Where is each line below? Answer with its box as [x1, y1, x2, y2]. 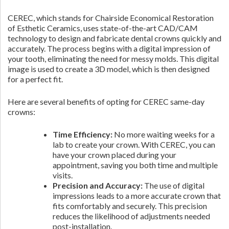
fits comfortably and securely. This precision [53, 201, 207, 211]
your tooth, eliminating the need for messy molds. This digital [8, 54, 219, 63]
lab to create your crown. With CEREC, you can [53, 140, 215, 149]
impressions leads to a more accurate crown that [53, 191, 221, 200]
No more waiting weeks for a [112, 129, 215, 139]
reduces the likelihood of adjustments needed [53, 211, 210, 221]
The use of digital [143, 180, 204, 190]
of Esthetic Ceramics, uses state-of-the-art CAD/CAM [8, 23, 198, 33]
